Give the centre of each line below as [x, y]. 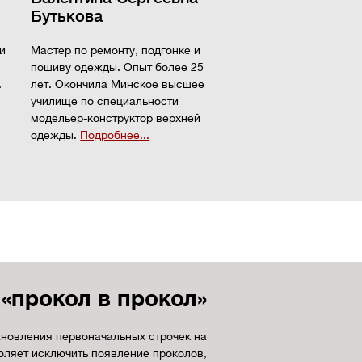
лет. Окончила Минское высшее [118, 84]
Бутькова [67, 17]
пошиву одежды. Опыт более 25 [118, 67]
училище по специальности [105, 101]
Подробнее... [115, 135]
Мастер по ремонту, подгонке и [116, 50]
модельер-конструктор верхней [116, 118]
